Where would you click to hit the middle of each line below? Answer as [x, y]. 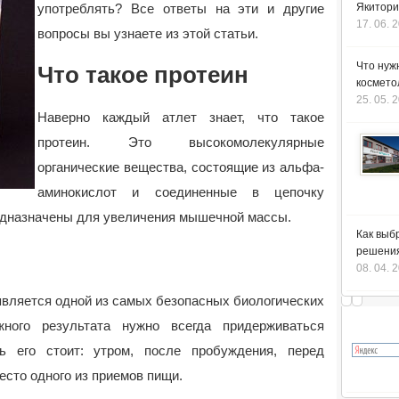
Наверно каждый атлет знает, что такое [181, 117]
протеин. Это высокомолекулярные [181, 142]
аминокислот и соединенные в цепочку [181, 191]
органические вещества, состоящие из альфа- [181, 167]
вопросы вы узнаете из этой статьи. [148, 33]
